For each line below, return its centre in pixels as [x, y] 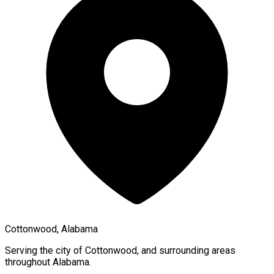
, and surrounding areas [186, 250]
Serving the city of [45, 250]
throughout [29, 262]
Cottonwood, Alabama [51, 229]
